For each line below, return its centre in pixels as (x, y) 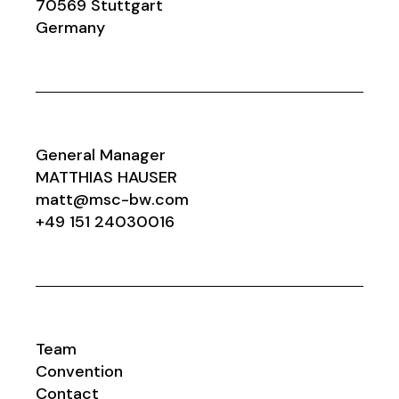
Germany (71, 27)
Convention (80, 371)
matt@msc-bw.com (113, 199)
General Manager (101, 155)
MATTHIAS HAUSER (107, 177)
